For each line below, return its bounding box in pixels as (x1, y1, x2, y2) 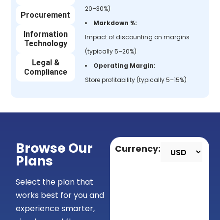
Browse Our (16, 138, 93, 157)
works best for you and (16, 189, 105, 201)
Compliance (24, 67, 67, 77)
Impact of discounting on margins (85, 32, 190, 41)
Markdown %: (93, 18, 137, 27)
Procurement (21, 10, 71, 20)
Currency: (115, 142, 161, 155)
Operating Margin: (93, 61, 156, 70)
